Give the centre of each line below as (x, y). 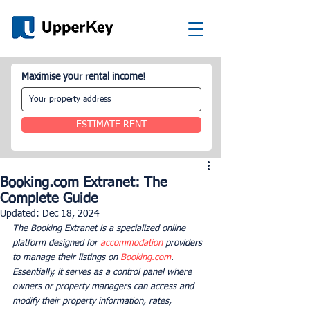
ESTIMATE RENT (111, 125)
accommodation (131, 243)
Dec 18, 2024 (71, 214)
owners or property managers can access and (104, 287)
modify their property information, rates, (93, 301)
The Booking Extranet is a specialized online (100, 229)
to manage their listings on (66, 258)
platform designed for (56, 243)
